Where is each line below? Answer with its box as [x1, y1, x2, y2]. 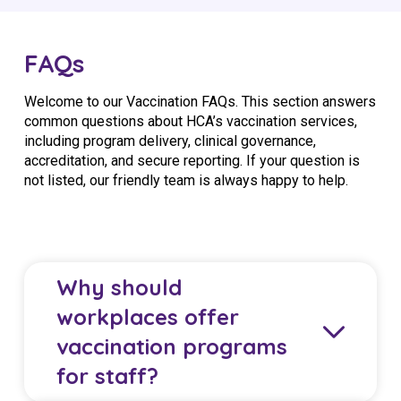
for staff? [56, 362, 158, 389]
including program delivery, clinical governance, [24, 132, 316, 149]
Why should [56, 273, 182, 301]
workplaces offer [56, 303, 239, 330]
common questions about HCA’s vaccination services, [24, 112, 357, 130]
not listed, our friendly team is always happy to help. [24, 171, 348, 189]
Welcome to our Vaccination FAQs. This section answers [24, 92, 376, 110]
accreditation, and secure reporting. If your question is [24, 151, 360, 169]
